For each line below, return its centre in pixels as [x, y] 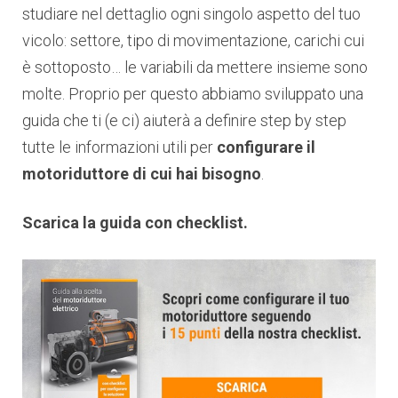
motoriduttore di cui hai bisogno [142, 173]
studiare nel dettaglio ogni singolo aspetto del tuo [191, 13]
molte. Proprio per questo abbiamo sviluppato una [193, 93]
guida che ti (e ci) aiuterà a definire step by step [184, 120]
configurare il [266, 147]
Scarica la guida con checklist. [135, 222]
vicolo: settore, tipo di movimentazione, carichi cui [193, 40]
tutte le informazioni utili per [119, 147]
